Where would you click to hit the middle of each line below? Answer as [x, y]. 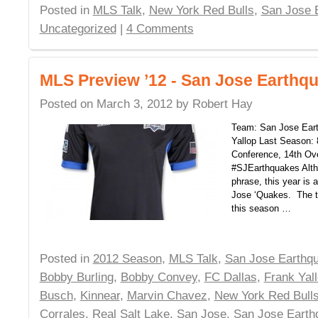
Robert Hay [222, 104]
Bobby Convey [159, 277]
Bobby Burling [76, 277]
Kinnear [100, 296]
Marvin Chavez [167, 296]
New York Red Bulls [201, 10]
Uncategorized [78, 29]
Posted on [66, 104]
